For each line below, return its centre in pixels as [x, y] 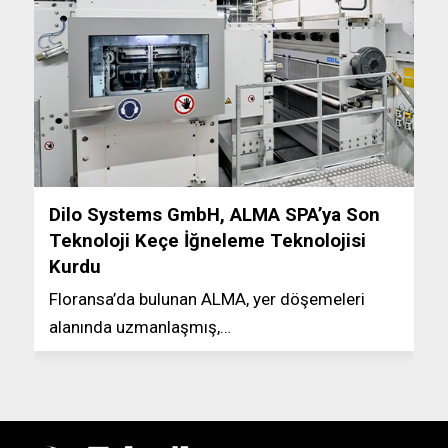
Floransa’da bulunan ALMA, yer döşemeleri [206, 298]
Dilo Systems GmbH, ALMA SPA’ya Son [214, 214]
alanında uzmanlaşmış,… [139, 326]
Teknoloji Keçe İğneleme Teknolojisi [207, 240]
